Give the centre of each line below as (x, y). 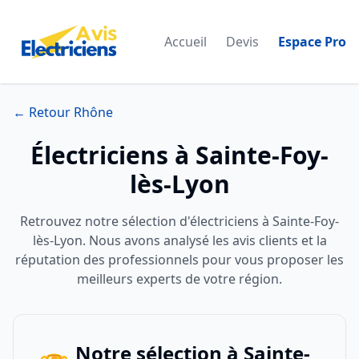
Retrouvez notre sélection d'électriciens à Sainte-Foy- (179, 221)
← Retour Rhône (63, 112)
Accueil (186, 42)
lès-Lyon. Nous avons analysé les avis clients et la (179, 240)
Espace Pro (312, 42)
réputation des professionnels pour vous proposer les (179, 260)
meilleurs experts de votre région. (179, 279)
